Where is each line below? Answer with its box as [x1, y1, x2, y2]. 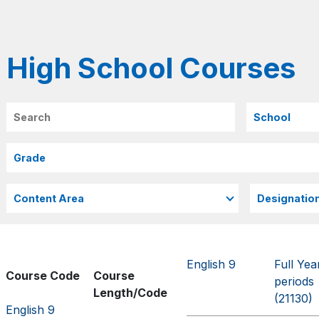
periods [274, 274, 315, 288]
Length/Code [93, 286, 168, 300]
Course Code [6, 268, 80, 283]
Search [6, 103, 46, 117]
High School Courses [6, 51, 296, 85]
